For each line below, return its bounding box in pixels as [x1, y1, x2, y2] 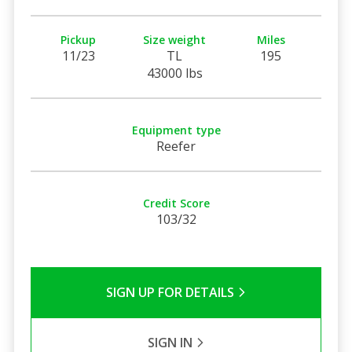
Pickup [60, 31, 97, 47]
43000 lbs [146, 64, 203, 82]
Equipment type [131, 122, 221, 137]
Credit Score [142, 195, 210, 211]
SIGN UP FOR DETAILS [105, 283, 237, 301]
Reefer [156, 137, 196, 155]
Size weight [143, 31, 207, 47]
